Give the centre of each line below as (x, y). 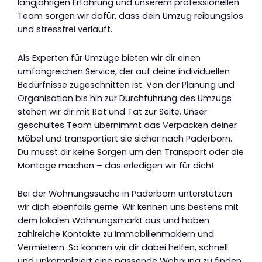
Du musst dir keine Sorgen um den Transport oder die (131, 152)
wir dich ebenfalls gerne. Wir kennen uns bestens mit (128, 207)
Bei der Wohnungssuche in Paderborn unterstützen (125, 194)
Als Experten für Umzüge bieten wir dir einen (109, 58)
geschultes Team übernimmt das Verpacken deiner (127, 125)
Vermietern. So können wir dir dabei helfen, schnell (123, 248)
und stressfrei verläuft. (65, 30)
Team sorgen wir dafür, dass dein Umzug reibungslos (130, 16)
